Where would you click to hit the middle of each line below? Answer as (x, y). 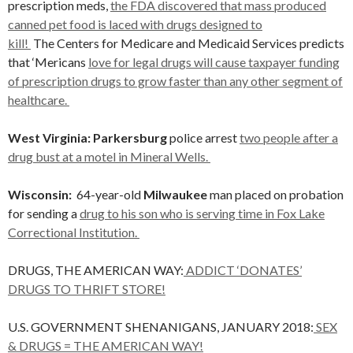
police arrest (204, 137)
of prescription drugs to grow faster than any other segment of (175, 81)
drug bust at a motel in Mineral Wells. (109, 156)
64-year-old (110, 194)
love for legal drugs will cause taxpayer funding (214, 62)
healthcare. (39, 100)
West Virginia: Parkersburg (89, 137)
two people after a (289, 137)
